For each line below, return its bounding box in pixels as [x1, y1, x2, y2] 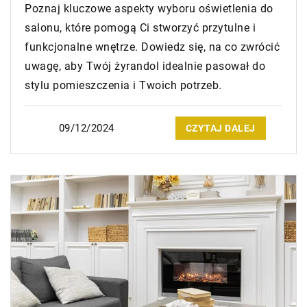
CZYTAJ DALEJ [185, 123, 256, 134]
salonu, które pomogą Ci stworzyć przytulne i [25, 21, 256, 35]
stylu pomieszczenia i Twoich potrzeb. [25, 79, 222, 93]
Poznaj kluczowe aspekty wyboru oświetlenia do [25, 2, 273, 16]
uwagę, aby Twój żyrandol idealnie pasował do [25, 60, 265, 73]
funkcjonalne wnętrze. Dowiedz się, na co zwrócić [25, 40, 280, 54]
